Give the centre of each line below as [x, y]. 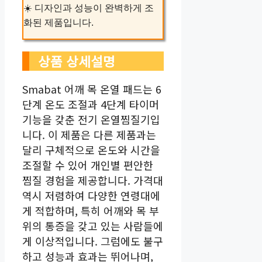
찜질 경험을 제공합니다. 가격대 [93, 180]
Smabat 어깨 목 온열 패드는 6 [92, 89]
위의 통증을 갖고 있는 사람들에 [93, 225]
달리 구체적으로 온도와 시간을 [91, 149]
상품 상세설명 [77, 61]
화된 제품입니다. [58, 22]
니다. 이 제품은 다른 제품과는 [89, 134]
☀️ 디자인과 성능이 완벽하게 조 [89, 8]
